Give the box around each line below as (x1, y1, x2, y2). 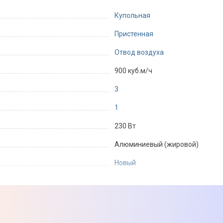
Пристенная (114, 30, 153, 38)
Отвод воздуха (114, 48, 164, 56)
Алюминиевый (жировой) (114, 140, 199, 148)
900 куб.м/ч (114, 67, 152, 75)
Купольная (114, 11, 150, 19)
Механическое (114, 212, 163, 220)
